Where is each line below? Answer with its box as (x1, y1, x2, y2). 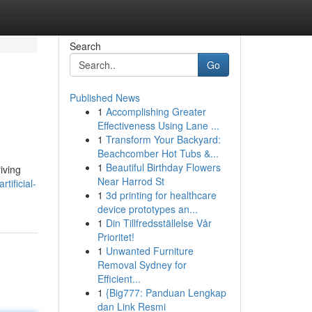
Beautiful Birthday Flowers (105, 160, 221, 174)
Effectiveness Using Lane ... (97, 118, 219, 132)
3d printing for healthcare (105, 188, 217, 202)
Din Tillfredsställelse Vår (105, 216, 212, 230)
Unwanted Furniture (105, 244, 194, 258)
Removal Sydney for (97, 258, 187, 272)
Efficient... (97, 272, 141, 286)
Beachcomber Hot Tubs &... (97, 146, 219, 160)
